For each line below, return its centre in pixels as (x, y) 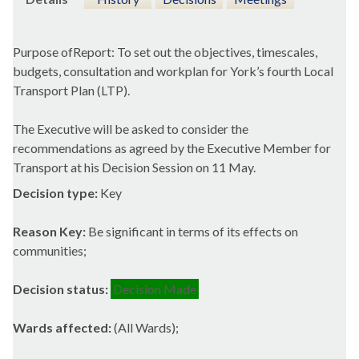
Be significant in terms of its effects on (192, 232)
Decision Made (155, 289)
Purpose (37, 52)
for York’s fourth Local (271, 71)
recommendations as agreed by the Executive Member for (172, 148)
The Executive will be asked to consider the (131, 129)
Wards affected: (63, 328)
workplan (182, 71)
